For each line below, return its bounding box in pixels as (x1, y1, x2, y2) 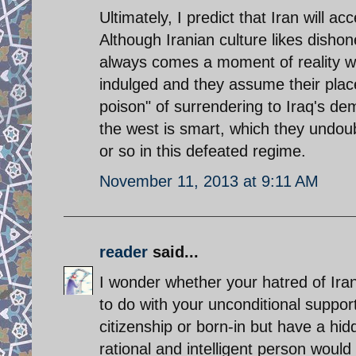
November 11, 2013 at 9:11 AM (99, 172, 319, 190)
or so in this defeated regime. (99, 141, 306, 160)
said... (148, 242, 199, 261)
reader (99, 242, 148, 261)
